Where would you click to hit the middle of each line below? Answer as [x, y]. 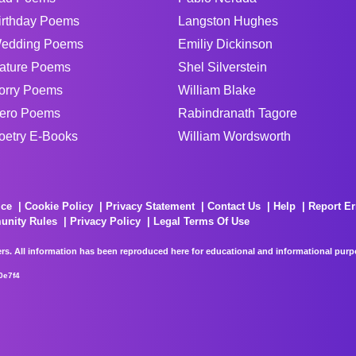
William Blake [217, 90]
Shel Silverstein [222, 67]
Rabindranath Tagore [238, 113]
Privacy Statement [150, 206]
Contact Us [234, 206]
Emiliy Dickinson [225, 44]
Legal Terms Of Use [201, 221]
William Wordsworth [234, 136]
